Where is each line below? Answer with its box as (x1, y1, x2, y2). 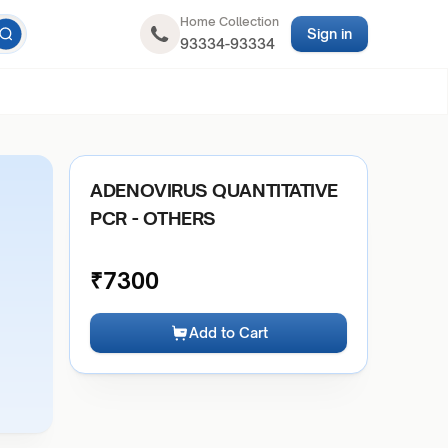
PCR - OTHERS (90, 207, 216, 229)
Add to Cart (188, 324, 268, 341)
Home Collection (179, 14, 279, 29)
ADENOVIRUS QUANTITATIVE (90, 179, 338, 201)
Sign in (306, 25, 352, 42)
